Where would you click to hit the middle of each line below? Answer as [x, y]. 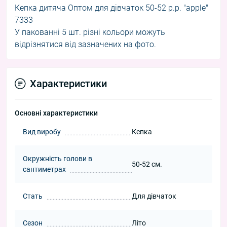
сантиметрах [44, 169]
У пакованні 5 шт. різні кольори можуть [90, 32]
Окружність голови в [58, 159]
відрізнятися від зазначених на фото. [85, 45]
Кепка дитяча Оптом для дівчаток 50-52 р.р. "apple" [111, 8]
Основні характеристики [56, 113]
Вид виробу [42, 132]
